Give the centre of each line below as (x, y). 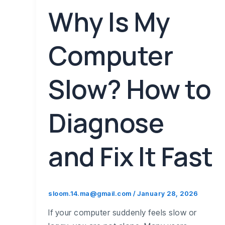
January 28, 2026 (167, 193)
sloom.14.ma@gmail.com (91, 193)
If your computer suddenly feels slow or (123, 212)
